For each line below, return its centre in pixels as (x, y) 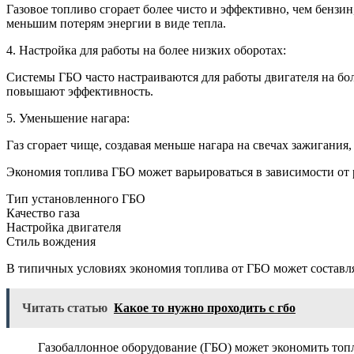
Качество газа (43, 213)
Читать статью (65, 308)
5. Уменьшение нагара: (68, 119)
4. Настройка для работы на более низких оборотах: (146, 51)
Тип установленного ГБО (76, 199)
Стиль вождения (51, 242)
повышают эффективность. (80, 92)
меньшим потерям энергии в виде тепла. (116, 24)
